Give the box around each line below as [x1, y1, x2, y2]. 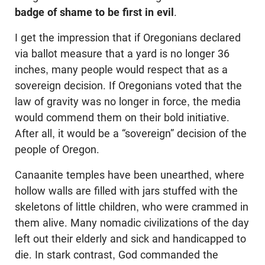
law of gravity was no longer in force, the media [15, 95, 241, 108]
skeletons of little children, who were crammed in [15, 201, 248, 214]
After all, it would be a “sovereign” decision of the [15, 127, 247, 140]
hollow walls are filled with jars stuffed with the [15, 185, 238, 198]
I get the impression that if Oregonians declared [15, 31, 241, 44]
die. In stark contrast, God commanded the [15, 248, 218, 261]
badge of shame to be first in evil [15, 6, 174, 19]
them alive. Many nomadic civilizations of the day [15, 216, 249, 230]
